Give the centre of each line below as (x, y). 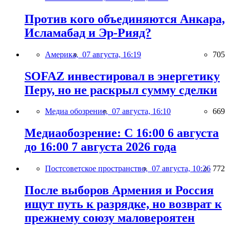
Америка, (64, 54)
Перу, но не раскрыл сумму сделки (121, 90)
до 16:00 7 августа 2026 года (100, 147)
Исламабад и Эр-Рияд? (88, 32)
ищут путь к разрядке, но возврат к (123, 204)
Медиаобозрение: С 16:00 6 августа (122, 133)
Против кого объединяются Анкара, (125, 19)
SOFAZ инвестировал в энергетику (122, 76)
